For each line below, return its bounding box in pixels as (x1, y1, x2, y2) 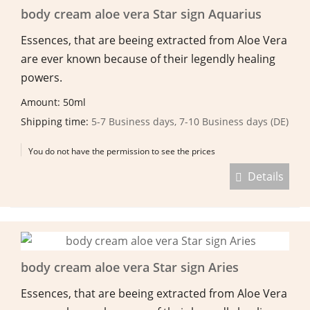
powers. (21, 69, 62, 85)
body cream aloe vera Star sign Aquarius (21, 5, 262, 22)
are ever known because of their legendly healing (21, 51, 275, 66)
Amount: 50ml (21, 95, 89, 109)
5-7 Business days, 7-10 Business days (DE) (91, 114, 289, 128)
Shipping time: (21, 114, 91, 128)
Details (242, 168, 284, 184)
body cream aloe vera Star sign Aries (21, 258, 239, 275)
